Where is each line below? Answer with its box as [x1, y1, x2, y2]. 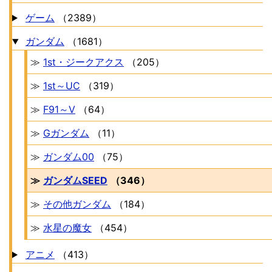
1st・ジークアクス [43, 56, 124, 68]
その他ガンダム [43, 198, 111, 210]
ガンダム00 [43, 151, 94, 163]
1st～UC [43, 80, 80, 92]
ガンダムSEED [43, 174, 107, 186]
